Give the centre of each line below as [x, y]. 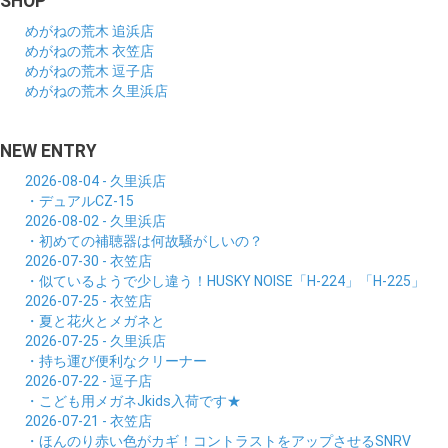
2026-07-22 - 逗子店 [88, 380]
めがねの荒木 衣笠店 [89, 50]
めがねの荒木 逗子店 [89, 70]
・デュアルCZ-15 [79, 200]
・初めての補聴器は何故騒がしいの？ [144, 240]
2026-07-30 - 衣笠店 [88, 260]
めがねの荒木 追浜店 [89, 30]
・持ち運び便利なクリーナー [116, 360]
